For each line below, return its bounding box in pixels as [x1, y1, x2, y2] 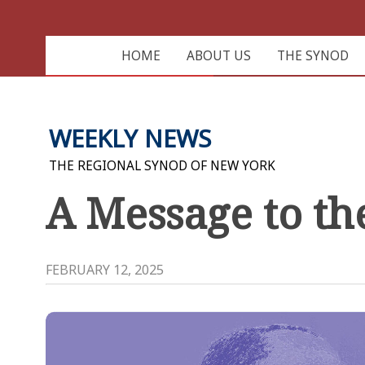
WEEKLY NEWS [49, 121, 211, 155]
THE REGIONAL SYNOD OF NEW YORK [49, 156, 275, 174]
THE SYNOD [276, 47, 349, 64]
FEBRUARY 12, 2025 [46, 260, 164, 279]
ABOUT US [186, 47, 251, 64]
